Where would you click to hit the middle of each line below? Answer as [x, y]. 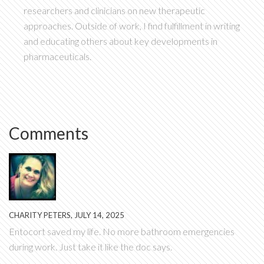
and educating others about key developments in [121, 41]
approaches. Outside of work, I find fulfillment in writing [132, 26]
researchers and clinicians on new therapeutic [114, 10]
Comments [49, 133]
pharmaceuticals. [57, 56]
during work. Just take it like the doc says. [90, 247]
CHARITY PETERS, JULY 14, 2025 [67, 215]
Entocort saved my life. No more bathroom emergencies [122, 231]
